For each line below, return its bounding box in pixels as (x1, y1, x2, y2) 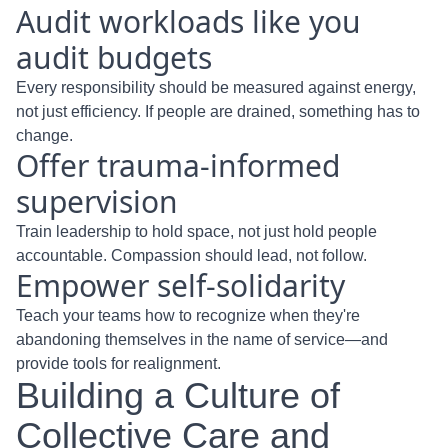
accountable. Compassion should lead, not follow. (16, 247, 367, 264)
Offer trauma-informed (16, 145, 340, 186)
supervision (16, 181, 178, 222)
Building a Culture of (16, 375, 340, 416)
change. (16, 127, 73, 144)
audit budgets (16, 37, 212, 78)
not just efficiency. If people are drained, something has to (16, 103, 420, 120)
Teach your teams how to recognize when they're (16, 307, 360, 324)
